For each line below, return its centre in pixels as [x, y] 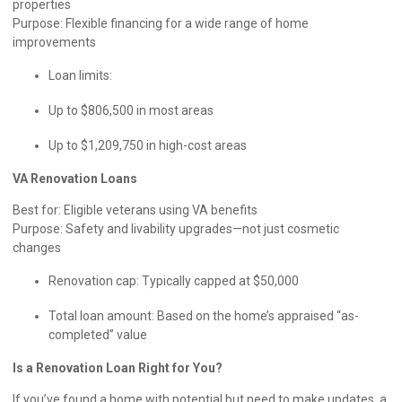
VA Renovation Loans [76, 178]
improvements [56, 42]
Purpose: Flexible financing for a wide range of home [161, 23]
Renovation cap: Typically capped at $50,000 [175, 280]
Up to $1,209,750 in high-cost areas [149, 145]
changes [38, 247]
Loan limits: [82, 75]
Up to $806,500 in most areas [132, 110]
